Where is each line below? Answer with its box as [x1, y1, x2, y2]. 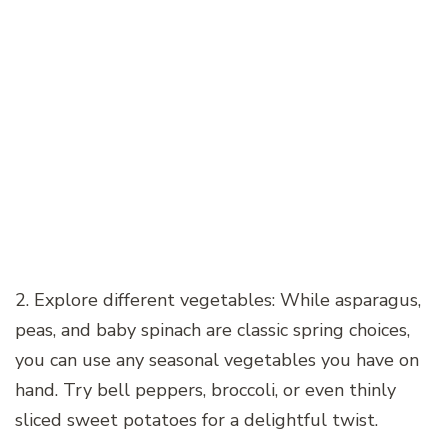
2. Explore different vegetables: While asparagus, [15, 288, 421, 313]
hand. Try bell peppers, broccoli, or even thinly [15, 378, 396, 403]
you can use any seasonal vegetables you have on [15, 348, 419, 373]
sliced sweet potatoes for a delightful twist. [15, 408, 378, 433]
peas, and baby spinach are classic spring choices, [15, 318, 410, 343]
